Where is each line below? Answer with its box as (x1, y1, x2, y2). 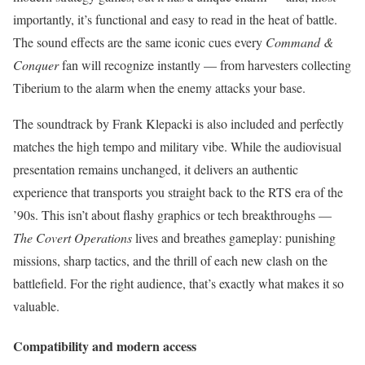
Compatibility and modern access (13, 336, 196, 355)
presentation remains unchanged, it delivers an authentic (13, 160, 298, 178)
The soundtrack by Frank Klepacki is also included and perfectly (13, 114, 344, 132)
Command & (266, 33, 333, 51)
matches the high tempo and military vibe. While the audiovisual (13, 137, 341, 155)
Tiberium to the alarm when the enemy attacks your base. (13, 78, 306, 96)
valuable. (13, 297, 59, 314)
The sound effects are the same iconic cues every (13, 33, 266, 51)
